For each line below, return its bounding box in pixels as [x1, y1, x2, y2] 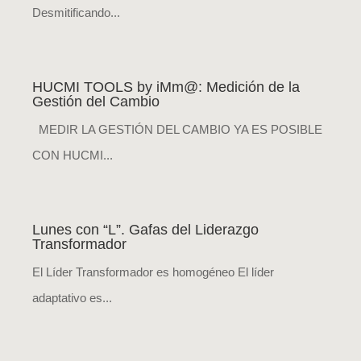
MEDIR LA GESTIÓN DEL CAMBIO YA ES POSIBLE [32, 122, 322, 137]
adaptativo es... [32, 291, 112, 305]
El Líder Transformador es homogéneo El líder [32, 265, 274, 280]
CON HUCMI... [32, 148, 113, 163]
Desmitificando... [32, 6, 120, 20]
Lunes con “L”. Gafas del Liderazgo [32, 222, 259, 239]
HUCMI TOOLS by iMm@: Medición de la [32, 79, 300, 96]
